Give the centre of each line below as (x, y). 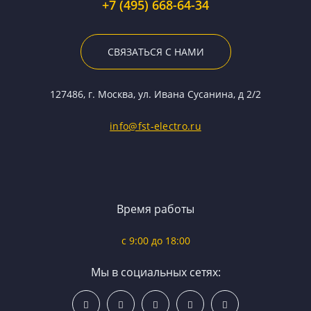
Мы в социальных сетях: (155, 272)
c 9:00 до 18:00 (155, 240)
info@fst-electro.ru (155, 126)
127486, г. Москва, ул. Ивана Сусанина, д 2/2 (155, 94)
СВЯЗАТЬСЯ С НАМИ (155, 51)
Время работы (155, 209)
